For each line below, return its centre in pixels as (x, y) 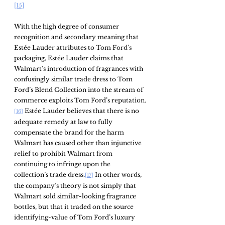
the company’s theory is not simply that (76, 185)
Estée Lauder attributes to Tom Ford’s (74, 47)
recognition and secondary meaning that (77, 37)
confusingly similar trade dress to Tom (74, 79)
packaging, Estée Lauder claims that (70, 58)
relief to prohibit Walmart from (64, 153)
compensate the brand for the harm (70, 132)
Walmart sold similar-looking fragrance (76, 196)
